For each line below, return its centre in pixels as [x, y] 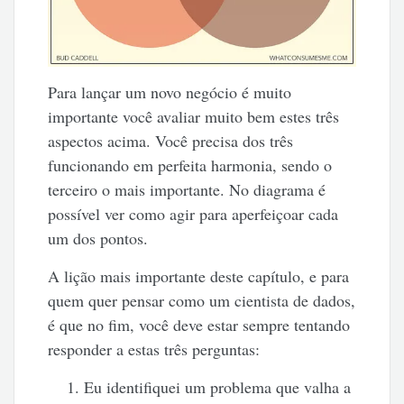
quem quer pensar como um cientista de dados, [202, 300]
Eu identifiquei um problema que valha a [218, 386]
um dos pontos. [98, 238]
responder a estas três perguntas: [154, 349]
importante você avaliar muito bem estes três [194, 116]
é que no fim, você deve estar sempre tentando [199, 324]
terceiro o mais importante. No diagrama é [187, 189]
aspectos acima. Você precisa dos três [171, 140]
